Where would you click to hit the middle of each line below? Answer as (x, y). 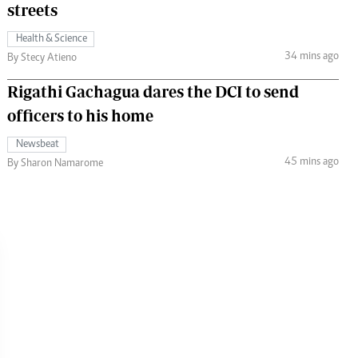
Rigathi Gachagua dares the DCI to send (153, 91)
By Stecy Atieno (42, 58)
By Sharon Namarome (55, 163)
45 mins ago (311, 163)
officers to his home (80, 115)
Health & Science (52, 39)
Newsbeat (38, 144)
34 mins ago (311, 57)
